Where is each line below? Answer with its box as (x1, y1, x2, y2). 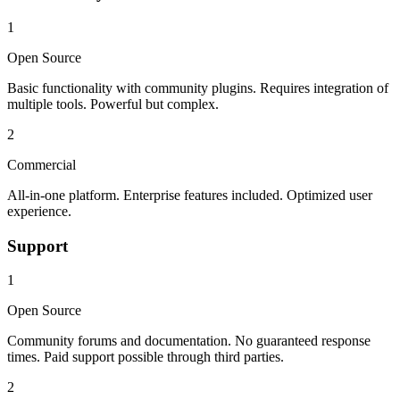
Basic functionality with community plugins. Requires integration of (7, 79, 388, 96)
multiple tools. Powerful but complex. (7, 96, 219, 112)
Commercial (7, 156, 76, 172)
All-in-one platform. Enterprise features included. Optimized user (7, 187, 372, 203)
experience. (7, 203, 71, 219)
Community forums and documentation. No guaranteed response (7, 333, 371, 349)
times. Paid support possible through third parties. (7, 349, 284, 365)
